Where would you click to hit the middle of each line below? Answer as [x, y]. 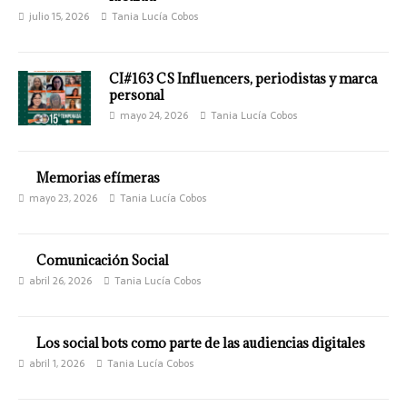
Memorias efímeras [98, 178]
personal [137, 95]
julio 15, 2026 [59, 17]
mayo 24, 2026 [154, 116]
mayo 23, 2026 [63, 199]
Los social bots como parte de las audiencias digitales [201, 343]
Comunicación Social [103, 261]
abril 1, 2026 [57, 364]
